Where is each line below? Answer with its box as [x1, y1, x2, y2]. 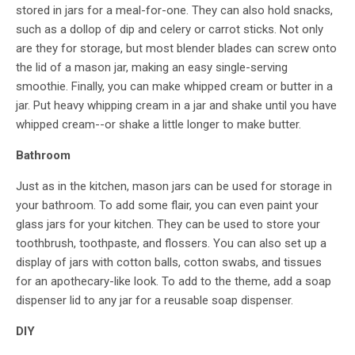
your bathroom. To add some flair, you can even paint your [16, 198, 319, 213]
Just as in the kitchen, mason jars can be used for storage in [16, 179, 332, 194]
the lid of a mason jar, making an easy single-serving [16, 60, 288, 75]
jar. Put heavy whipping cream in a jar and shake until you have [16, 98, 337, 113]
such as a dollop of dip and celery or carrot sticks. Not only [16, 22, 323, 37]
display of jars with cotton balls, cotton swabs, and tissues [16, 255, 322, 270]
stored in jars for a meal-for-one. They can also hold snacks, [16, 3, 333, 18]
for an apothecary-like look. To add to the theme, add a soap [16, 274, 331, 289]
